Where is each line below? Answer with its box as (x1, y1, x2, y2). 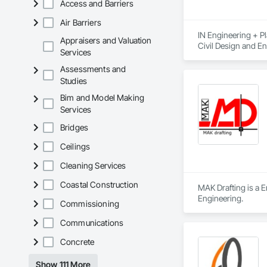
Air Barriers (60, 17, 101, 28)
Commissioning (60, 198, 119, 209)
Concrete (60, 237, 95, 247)
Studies (60, 76, 88, 86)
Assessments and (60, 64, 126, 74)
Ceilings (60, 141, 91, 152)
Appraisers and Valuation (60, 35, 152, 46)
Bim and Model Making (60, 92, 145, 103)
